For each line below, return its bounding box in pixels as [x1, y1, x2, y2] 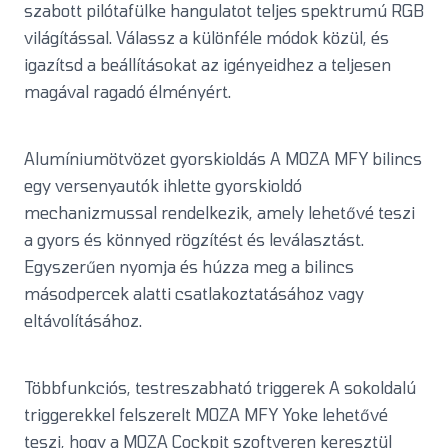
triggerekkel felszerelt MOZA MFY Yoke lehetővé [24, 405, 388, 425]
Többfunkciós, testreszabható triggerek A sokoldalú [24, 378, 416, 398]
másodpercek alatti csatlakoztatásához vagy [24, 284, 364, 304]
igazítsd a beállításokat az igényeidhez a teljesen [24, 55, 391, 75]
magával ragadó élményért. [24, 82, 231, 102]
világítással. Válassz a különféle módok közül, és [24, 28, 389, 48]
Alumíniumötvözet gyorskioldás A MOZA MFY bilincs [24, 149, 422, 169]
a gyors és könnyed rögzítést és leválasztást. [24, 230, 364, 250]
